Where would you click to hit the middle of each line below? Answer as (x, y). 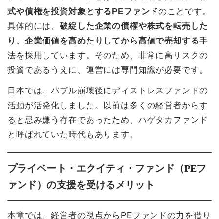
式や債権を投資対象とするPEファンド (83, 12)
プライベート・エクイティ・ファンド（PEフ (107, 168)
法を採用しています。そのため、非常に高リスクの (108, 56)
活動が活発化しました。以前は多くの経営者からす (108, 106)
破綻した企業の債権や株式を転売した (134, 26)
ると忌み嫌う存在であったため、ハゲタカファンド (108, 120)
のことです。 (185, 12)
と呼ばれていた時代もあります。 (73, 135)
